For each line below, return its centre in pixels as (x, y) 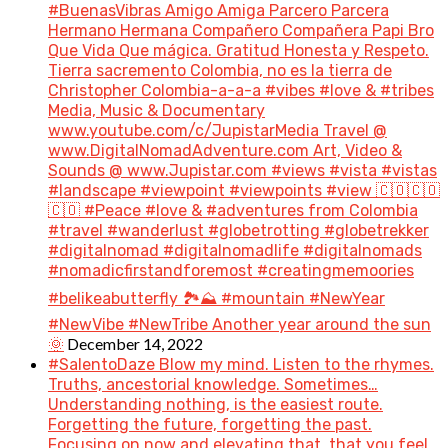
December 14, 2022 (135, 343)
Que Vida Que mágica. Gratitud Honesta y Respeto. (238, 50)
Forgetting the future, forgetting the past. (210, 424)
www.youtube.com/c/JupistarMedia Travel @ (217, 130)
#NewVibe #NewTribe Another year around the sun (239, 324)
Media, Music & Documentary (156, 110)
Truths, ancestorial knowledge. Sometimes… (213, 384)
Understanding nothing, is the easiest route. (215, 404)
